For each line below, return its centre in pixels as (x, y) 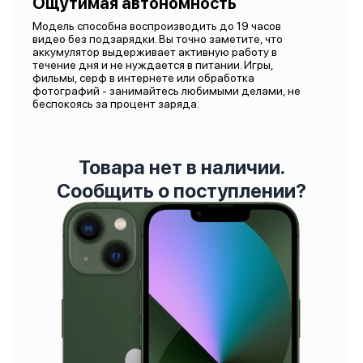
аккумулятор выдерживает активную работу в (155, 52)
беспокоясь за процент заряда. (116, 104)
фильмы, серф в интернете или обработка (143, 78)
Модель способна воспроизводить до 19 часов (157, 26)
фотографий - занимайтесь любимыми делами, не (167, 91)
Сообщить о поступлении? (181, 191)
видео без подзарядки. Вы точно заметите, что (158, 39)
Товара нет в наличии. (181, 167)
